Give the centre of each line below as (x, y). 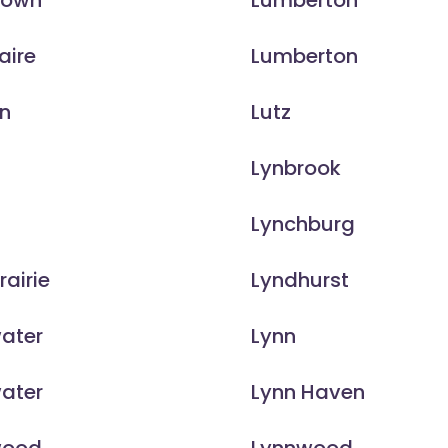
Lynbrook (295, 168)
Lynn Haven (307, 392)
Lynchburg (302, 224)
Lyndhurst (299, 280)
